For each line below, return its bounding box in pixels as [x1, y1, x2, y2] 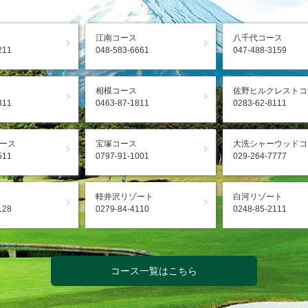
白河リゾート [233, 192, 283, 201]
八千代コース [233, 33, 283, 43]
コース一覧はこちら [111, 265, 197, 276]
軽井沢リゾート [96, 192, 153, 201]
